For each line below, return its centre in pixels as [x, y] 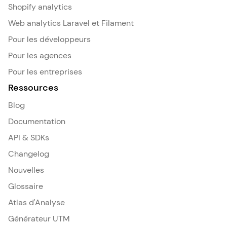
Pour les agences [40, 55]
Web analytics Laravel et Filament [71, 23]
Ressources [33, 88]
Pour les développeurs [49, 39]
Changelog [29, 154]
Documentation [37, 121]
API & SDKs [29, 138]
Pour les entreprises [45, 72]
